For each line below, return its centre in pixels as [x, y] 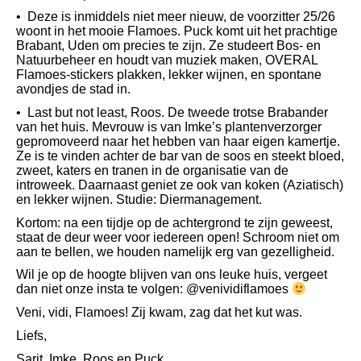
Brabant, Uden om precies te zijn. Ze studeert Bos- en [168, 46]
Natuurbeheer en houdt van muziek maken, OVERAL [167, 60]
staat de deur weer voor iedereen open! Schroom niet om [178, 237]
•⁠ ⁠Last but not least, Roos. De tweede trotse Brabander [172, 113]
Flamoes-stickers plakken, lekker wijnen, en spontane [169, 75]
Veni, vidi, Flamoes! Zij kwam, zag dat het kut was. [159, 313]
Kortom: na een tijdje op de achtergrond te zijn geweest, [174, 222]
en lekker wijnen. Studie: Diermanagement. [139, 200]
